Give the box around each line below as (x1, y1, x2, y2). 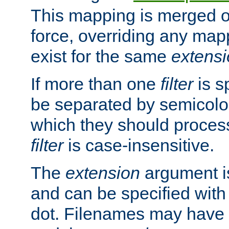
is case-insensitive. (63, 135, 214, 155)
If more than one (31, 74, 161, 94)
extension (65, 163, 140, 182)
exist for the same (31, 46, 171, 66)
